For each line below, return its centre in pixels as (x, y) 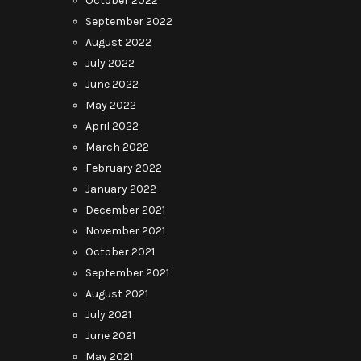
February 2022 (124, 168)
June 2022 (112, 84)
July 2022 (110, 63)
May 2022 (111, 105)
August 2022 (118, 42)
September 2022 (129, 21)
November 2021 (125, 231)
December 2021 (125, 210)
